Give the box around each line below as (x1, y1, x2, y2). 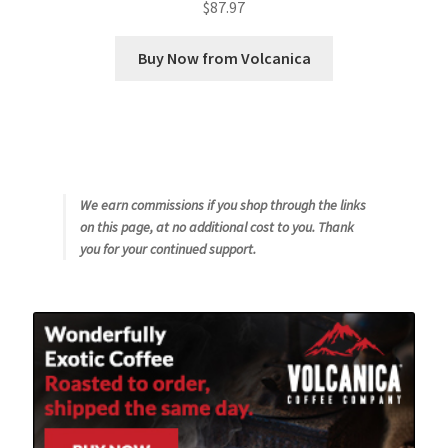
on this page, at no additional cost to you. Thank (79, 218, 354, 237)
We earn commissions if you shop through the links (79, 196, 366, 215)
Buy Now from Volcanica (137, 48, 311, 69)
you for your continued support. (79, 240, 256, 259)
